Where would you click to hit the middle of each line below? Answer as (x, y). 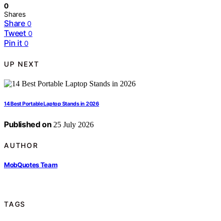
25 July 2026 (73, 125)
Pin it (13, 43)
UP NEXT (22, 64)
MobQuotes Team (31, 165)
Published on (28, 125)
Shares (15, 14)
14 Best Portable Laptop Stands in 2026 (52, 104)
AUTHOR (21, 145)
